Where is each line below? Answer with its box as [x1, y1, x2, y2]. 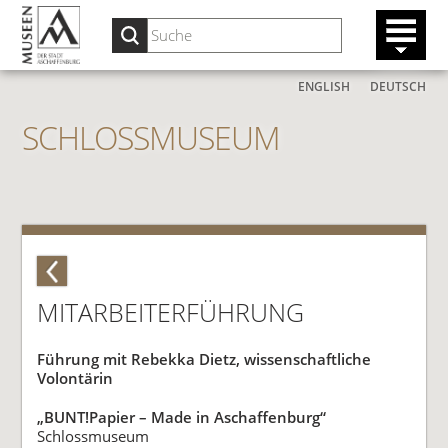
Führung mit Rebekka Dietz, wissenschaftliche [37, 348, 372, 369]
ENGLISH [297, 78, 350, 95]
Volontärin [37, 367, 114, 388]
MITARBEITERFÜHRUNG [37, 294, 305, 329]
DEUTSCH [369, 78, 426, 95]
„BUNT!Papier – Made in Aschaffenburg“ [37, 406, 327, 427]
